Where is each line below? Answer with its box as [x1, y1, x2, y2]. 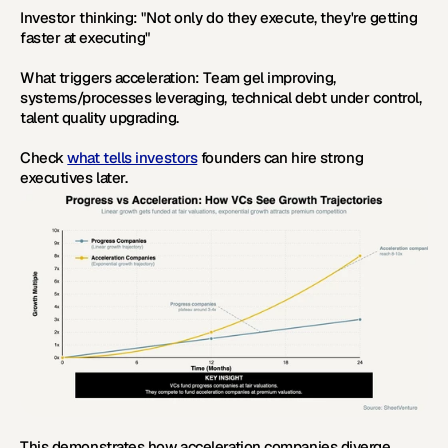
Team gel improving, [199, 68, 336, 87]
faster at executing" [20, 28, 151, 47]
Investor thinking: [20, 8, 138, 27]
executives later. [20, 168, 128, 187]
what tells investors [67, 148, 198, 167]
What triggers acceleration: [20, 68, 200, 87]
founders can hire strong [197, 148, 364, 167]
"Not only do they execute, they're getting [137, 8, 418, 27]
